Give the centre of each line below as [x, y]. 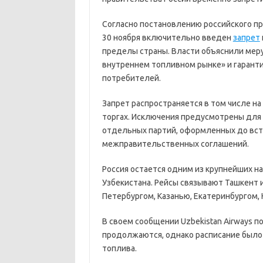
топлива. [119, 248]
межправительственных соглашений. [175, 144]
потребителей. [131, 78]
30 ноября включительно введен [167, 38]
